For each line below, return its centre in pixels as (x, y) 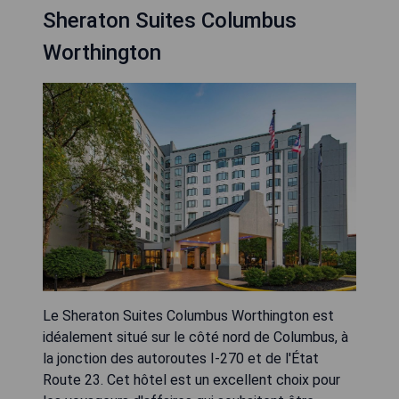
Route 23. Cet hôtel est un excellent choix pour (191, 380)
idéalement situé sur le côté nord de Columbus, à (195, 338)
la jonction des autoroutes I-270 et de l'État (181, 359)
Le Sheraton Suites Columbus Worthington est (188, 316)
